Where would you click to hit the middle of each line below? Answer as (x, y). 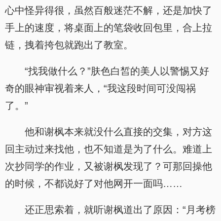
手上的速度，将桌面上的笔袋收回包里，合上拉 (109, 28)
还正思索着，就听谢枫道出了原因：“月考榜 (120, 210)
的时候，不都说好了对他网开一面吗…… (94, 184)
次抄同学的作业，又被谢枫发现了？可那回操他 (109, 166)
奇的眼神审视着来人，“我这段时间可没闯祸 (100, 88)
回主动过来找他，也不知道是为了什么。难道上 (109, 149)
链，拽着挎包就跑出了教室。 (69, 45)
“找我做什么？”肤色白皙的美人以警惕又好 (117, 71)
